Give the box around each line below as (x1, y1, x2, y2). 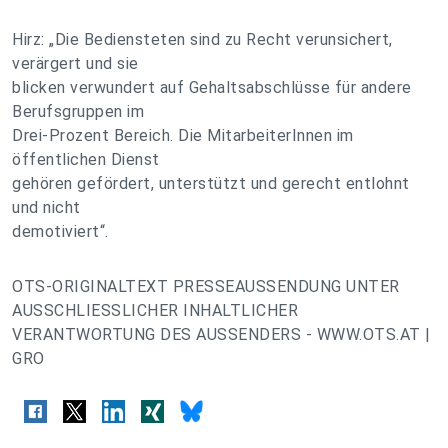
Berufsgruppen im (12, 102, 144, 121)
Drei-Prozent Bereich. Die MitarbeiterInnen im (12, 126, 354, 145)
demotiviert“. (12, 222, 109, 241)
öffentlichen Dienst (12, 150, 160, 169)
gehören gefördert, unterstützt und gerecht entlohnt (12, 174, 410, 193)
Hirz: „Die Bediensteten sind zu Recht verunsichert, (12, 30, 393, 49)
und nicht (12, 198, 81, 217)
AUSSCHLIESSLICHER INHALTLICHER (12, 301, 298, 320)
